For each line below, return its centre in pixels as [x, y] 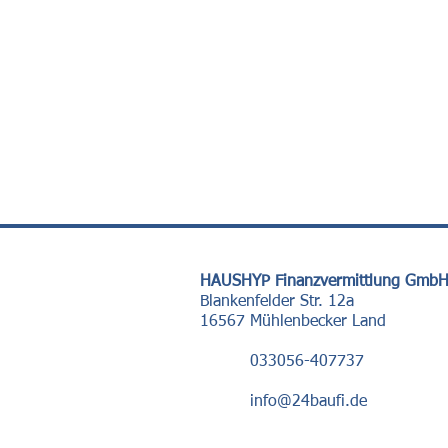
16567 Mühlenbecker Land [293, 322]
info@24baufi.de [308, 402]
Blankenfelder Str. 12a [277, 302]
